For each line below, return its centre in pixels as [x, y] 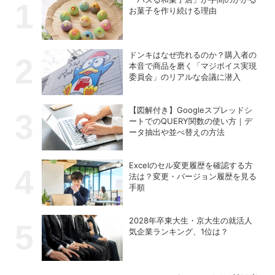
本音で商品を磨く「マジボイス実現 [193, 66]
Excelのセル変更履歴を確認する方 [191, 165]
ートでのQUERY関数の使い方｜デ [191, 121]
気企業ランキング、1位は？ [179, 232]
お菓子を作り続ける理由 [173, 11]
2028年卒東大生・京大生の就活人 [191, 221]
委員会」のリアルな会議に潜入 [185, 77]
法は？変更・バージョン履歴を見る [193, 176]
